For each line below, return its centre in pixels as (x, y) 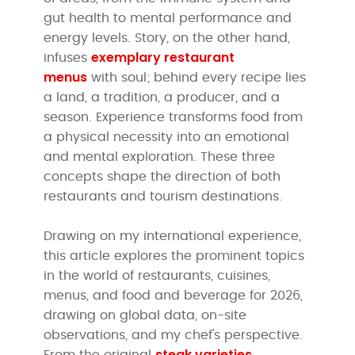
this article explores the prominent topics (174, 256)
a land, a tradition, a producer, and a (162, 97)
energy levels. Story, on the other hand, (169, 38)
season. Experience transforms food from (174, 117)
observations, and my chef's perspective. (174, 335)
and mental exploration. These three (160, 157)
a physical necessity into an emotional (167, 137)
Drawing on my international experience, (173, 236)
